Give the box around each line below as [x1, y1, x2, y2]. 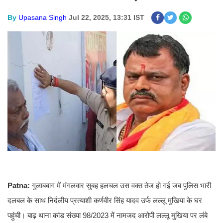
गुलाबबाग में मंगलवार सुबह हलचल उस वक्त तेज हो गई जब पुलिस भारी [32, 181, 211, 190]
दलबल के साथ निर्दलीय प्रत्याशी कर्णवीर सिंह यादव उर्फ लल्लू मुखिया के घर [7, 196, 202, 205]
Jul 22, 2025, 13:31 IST [69, 13, 144, 21]
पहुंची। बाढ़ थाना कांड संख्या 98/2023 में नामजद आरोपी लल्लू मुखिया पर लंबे [7, 211, 208, 220]
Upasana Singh [18, 13, 67, 21]
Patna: [7, 181, 32, 190]
